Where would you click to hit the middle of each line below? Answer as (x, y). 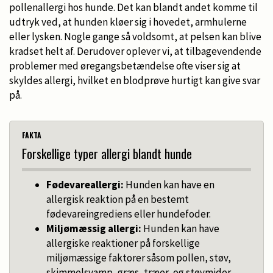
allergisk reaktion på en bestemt (118, 199)
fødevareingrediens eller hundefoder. (129, 214)
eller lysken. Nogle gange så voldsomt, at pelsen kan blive (135, 36)
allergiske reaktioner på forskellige (123, 243)
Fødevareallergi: (85, 184)
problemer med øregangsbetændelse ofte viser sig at (125, 66)
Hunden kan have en (169, 184)
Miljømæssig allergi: (94, 228)
